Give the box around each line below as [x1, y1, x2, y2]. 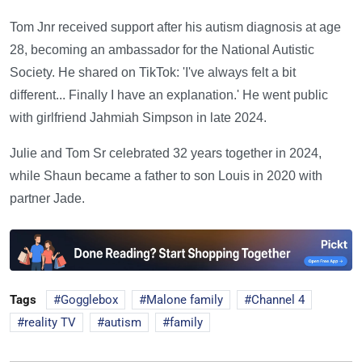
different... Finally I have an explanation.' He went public [10, 88, 328, 102]
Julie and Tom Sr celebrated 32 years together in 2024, [10, 146, 322, 160]
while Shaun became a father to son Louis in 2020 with [10, 169, 322, 183]
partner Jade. [10, 192, 85, 205]
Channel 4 [251, 292, 305, 307]
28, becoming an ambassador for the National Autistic [10, 43, 314, 57]
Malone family [146, 292, 223, 307]
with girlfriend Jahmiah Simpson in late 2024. [10, 111, 267, 124]
